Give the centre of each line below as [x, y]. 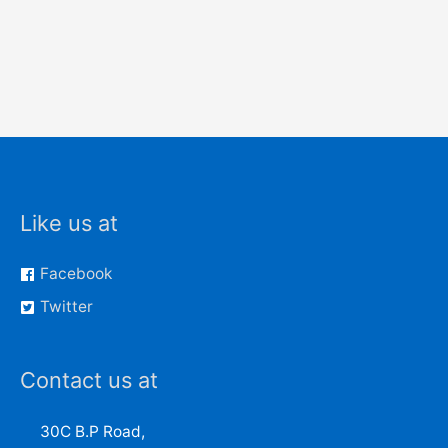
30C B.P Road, [92, 432]
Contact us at [89, 380]
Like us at [69, 222]
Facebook [75, 274]
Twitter [66, 307]
